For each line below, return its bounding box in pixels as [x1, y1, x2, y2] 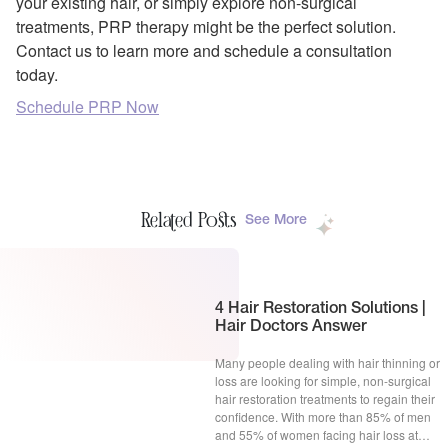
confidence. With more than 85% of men [215, 407, 432, 425]
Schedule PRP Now [16, 95, 159, 119]
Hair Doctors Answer [215, 319, 368, 334]
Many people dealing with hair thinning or [215, 353, 441, 371]
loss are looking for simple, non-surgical [215, 371, 432, 389]
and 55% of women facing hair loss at [215, 425, 419, 443]
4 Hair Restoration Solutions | [215, 301, 427, 316]
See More [245, 214, 307, 228]
